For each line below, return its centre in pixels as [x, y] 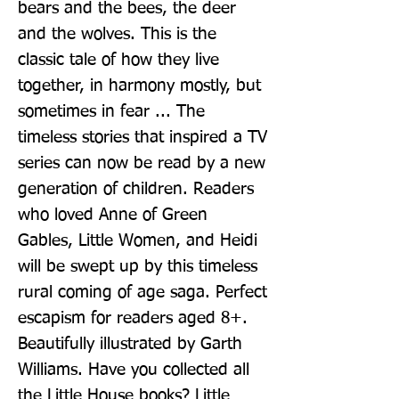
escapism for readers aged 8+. [133, 318]
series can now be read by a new [142, 163]
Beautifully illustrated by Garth [130, 344]
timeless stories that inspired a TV [142, 137]
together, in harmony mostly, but [139, 85]
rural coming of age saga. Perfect [142, 292]
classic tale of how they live [118, 60]
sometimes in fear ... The [111, 111]
